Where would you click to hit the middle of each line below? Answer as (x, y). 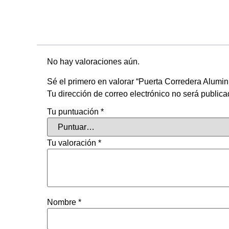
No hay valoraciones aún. (93, 62)
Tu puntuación (74, 111)
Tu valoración (73, 143)
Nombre (63, 202)
